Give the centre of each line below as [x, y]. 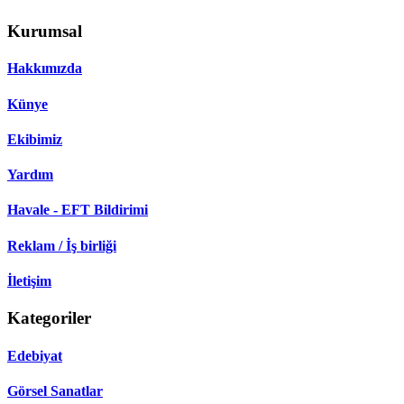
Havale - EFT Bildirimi [78, 210]
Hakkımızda [45, 69]
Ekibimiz [35, 139]
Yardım [30, 175]
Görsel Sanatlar [55, 390]
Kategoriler [49, 318]
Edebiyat [35, 355]
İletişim [29, 280]
